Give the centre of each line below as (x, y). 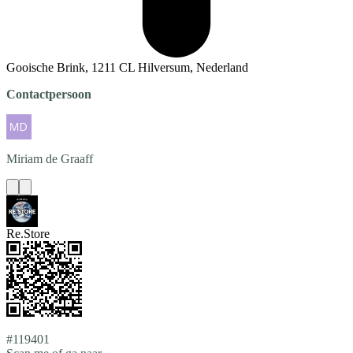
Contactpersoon (49, 95)
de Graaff (69, 159)
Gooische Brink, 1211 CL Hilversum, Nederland (127, 68)
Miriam (24, 159)
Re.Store (28, 234)
